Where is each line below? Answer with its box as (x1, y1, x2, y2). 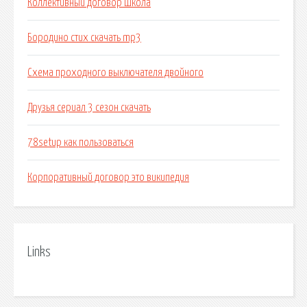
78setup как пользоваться (27, 137, 134, 149)
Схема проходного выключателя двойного (27, 67, 204, 79)
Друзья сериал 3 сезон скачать (27, 102, 151, 114)
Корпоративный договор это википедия (27, 172, 189, 184)
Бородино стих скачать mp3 (27, 32, 141, 44)
